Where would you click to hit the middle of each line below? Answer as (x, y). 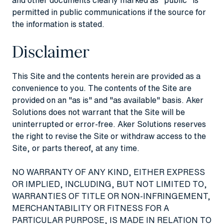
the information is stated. (58, 24)
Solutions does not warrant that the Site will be (98, 112)
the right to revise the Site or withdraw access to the (109, 136)
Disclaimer (51, 52)
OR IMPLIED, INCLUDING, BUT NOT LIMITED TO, (109, 184)
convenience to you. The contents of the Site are (102, 88)
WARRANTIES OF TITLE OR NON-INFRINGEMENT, (111, 196)
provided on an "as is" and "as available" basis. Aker (108, 100)
